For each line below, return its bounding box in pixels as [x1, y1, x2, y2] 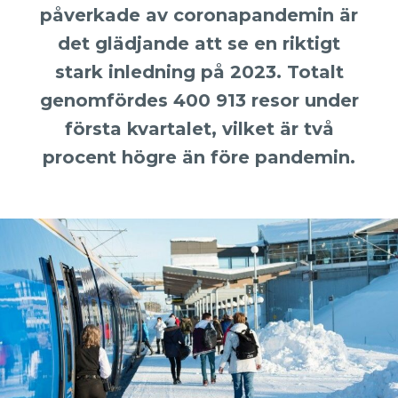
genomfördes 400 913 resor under [39, 89, 359, 111]
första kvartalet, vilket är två [64, 117, 334, 139]
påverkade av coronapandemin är [40, 4, 358, 26]
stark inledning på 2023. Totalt [54, 60, 344, 83]
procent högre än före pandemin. [43, 146, 355, 168]
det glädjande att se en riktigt [58, 32, 340, 54]
